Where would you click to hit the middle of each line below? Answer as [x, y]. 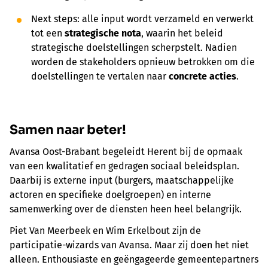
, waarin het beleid [182, 33]
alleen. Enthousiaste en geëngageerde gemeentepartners [134, 260]
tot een [48, 33]
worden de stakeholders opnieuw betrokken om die [143, 62]
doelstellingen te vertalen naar [100, 77]
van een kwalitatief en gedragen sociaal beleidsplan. [124, 166]
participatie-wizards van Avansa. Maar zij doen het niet [129, 245]
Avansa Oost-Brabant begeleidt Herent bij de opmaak [126, 152]
